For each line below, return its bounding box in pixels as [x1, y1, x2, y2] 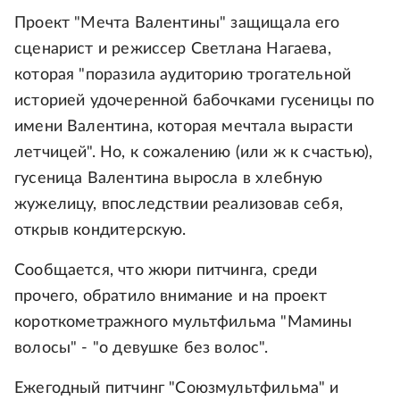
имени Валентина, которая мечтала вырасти [14, 118, 354, 135]
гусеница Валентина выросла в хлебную [14, 170, 323, 187]
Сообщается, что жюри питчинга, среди [14, 262, 318, 279]
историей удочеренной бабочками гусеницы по [14, 92, 375, 109]
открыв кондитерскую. [14, 221, 187, 238]
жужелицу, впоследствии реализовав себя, [14, 196, 344, 212]
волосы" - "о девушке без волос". [14, 339, 268, 356]
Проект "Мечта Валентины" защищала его [14, 14, 340, 31]
